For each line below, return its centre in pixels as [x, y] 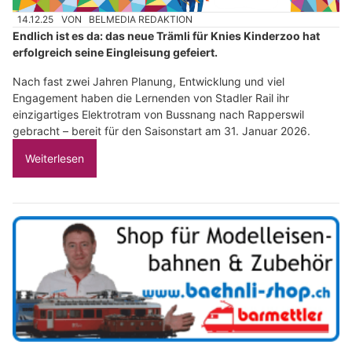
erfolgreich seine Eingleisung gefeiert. [115, 53]
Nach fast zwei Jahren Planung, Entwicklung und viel [148, 82]
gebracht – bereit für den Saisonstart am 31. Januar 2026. [161, 131]
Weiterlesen [55, 159]
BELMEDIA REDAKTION [141, 20]
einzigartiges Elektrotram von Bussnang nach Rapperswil [158, 115]
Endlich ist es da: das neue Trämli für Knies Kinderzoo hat [166, 36]
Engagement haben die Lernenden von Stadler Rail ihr [151, 98]
